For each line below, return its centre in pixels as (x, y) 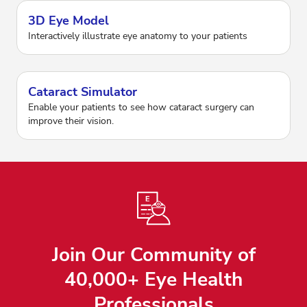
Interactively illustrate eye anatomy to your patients (138, 36)
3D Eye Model (69, 20)
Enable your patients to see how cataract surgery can (141, 107)
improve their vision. (71, 121)
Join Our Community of (153, 255)
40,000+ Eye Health (153, 279)
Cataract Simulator (83, 91)
